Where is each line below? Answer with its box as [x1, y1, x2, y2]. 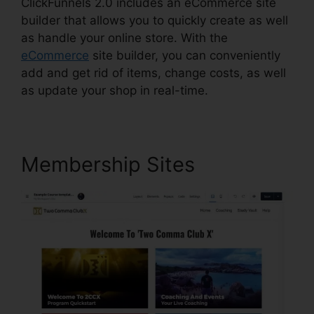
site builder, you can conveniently [89, 48, 280, 63]
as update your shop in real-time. [21, 83, 208, 98]
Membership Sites [21, 152, 195, 177]
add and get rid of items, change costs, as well [21, 66, 286, 81]
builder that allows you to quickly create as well [21, 13, 288, 28]
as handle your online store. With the [21, 31, 228, 46]
